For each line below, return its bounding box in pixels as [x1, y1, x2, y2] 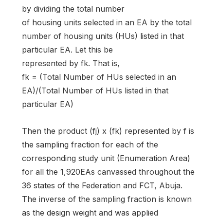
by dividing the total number [22, 3, 125, 14]
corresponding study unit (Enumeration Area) [22, 153, 190, 163]
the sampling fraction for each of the [22, 140, 158, 150]
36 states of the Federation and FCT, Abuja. [22, 181, 182, 191]
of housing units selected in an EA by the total [22, 17, 192, 27]
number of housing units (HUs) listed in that [22, 31, 184, 41]
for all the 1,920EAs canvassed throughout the [22, 167, 195, 177]
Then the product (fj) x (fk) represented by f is [22, 126, 194, 136]
